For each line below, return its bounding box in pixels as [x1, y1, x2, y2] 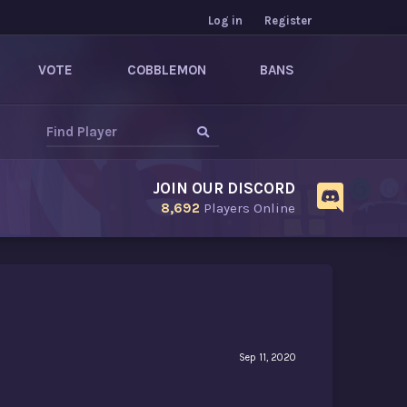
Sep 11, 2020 [239, 352, 296, 364]
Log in [208, 14, 243, 27]
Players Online [200, 200, 295, 216]
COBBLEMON [126, 62, 206, 78]
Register [264, 14, 313, 27]
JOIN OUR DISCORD [153, 179, 295, 197]
